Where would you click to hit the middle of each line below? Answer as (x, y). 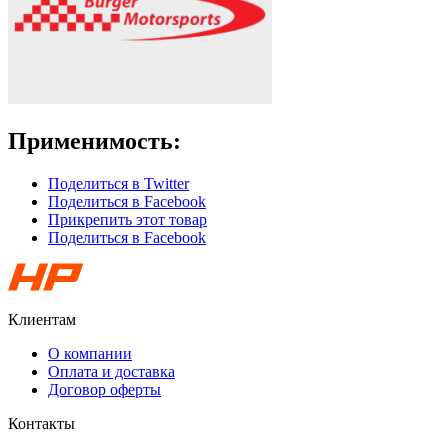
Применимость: (94, 141)
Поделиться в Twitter (118, 184)
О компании (90, 354)
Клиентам (42, 320)
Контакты (41, 424)
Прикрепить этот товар (127, 220)
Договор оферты (104, 390)
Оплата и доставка (111, 372)
